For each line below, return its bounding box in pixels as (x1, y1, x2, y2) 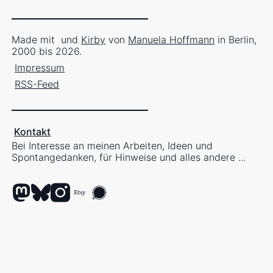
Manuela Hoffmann (128, 34, 215, 46)
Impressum (15, 62, 65, 74)
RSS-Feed (15, 78, 60, 91)
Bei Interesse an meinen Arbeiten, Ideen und (12, 140, 213, 152)
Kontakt (14, 126, 51, 138)
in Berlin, (214, 34, 257, 46)
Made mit (12, 34, 58, 46)
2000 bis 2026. (12, 45, 82, 58)
